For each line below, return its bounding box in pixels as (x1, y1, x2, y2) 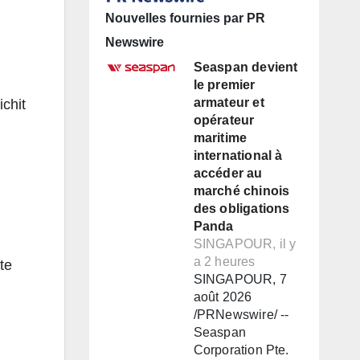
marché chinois (193, 184, 290, 198)
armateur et (193, 96, 264, 110)
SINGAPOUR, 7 (193, 272, 287, 287)
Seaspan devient (193, 60, 298, 75)
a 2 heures (193, 255, 256, 269)
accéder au (193, 166, 263, 181)
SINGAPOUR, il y (193, 237, 297, 252)
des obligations (193, 202, 290, 216)
